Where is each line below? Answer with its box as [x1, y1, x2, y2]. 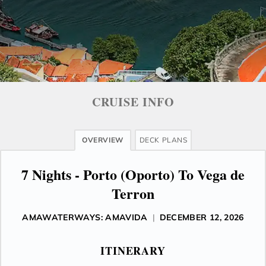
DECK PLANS [139, 135, 188, 144]
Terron [112, 183, 154, 204]
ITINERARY [100, 243, 166, 258]
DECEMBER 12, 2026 [159, 212, 244, 223]
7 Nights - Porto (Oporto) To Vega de [21, 164, 245, 185]
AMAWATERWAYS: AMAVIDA [22, 212, 148, 223]
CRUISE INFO [91, 93, 175, 110]
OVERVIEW [82, 135, 123, 144]
